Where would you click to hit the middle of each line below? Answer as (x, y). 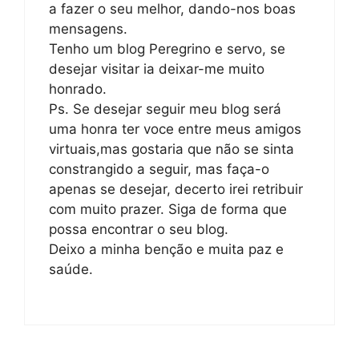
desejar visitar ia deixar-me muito (157, 69)
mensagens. (88, 29)
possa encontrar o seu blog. (139, 229)
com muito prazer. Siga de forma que (168, 209)
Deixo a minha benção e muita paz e (166, 249)
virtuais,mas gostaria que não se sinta (171, 149)
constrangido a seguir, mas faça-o (159, 169)
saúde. (71, 269)
